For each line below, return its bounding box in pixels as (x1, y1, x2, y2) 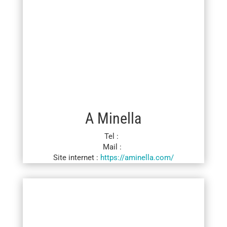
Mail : (103, 142, 124, 152)
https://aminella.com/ (100, 153, 174, 163)
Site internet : (53, 153, 100, 163)
